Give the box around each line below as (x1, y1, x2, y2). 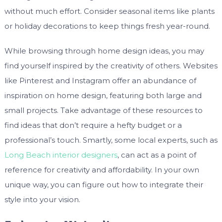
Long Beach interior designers (4, 150, 117, 160)
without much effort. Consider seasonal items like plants (4, 6, 215, 16)
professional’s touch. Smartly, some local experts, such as (4, 135, 218, 145)
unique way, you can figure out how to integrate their (4, 180, 203, 190)
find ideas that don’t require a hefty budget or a (4, 120, 182, 130)
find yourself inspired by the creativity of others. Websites (4, 61, 218, 71)
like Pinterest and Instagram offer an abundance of (4, 76, 196, 86)
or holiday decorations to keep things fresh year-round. (4, 21, 210, 31)
